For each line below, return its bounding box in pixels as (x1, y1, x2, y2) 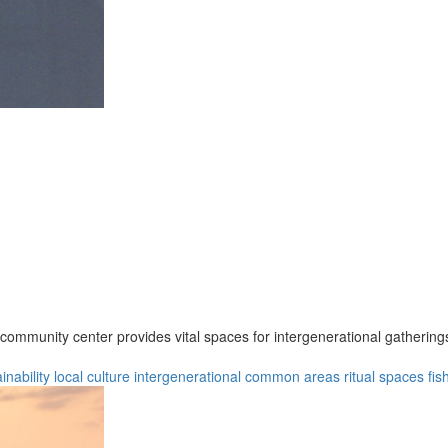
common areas (245, 365, 340, 386)
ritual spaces (344, 365, 424, 386)
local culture (54, 365, 130, 386)
